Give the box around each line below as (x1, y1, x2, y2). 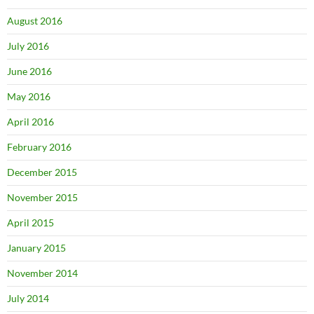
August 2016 (7, 14, 62, 27)
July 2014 (7, 292, 49, 304)
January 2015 (7, 241, 66, 254)
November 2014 (7, 266, 78, 279)
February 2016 (7, 140, 71, 153)
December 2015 (7, 165, 77, 178)
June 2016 (7, 64, 52, 77)
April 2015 (7, 216, 54, 228)
